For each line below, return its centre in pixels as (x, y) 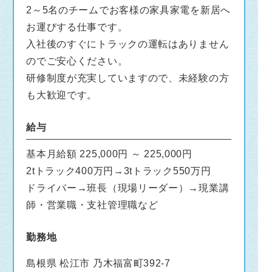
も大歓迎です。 (62, 95)
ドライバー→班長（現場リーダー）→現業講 (128, 188)
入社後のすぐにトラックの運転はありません (128, 44)
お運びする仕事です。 (77, 27)
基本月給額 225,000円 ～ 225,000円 (109, 154)
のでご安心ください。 (77, 61)
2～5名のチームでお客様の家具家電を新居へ (128, 10)
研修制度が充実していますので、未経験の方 (128, 78)
